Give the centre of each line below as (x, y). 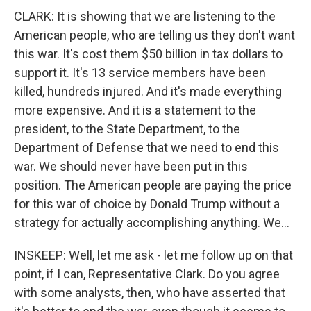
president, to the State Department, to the (127, 129)
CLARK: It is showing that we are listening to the (145, 16)
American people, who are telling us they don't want (154, 35)
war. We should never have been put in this (131, 166)
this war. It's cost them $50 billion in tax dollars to (148, 54)
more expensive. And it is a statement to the (135, 110)
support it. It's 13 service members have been (140, 73)
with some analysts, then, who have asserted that (150, 293)
